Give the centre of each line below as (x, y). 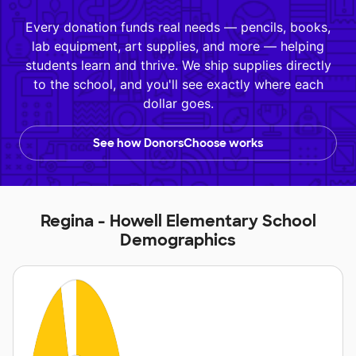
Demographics (178, 240)
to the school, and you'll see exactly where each (178, 84)
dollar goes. (178, 103)
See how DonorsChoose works (178, 143)
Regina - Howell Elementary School (178, 221)
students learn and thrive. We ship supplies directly (178, 65)
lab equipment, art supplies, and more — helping (178, 46)
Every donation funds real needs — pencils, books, (178, 27)
